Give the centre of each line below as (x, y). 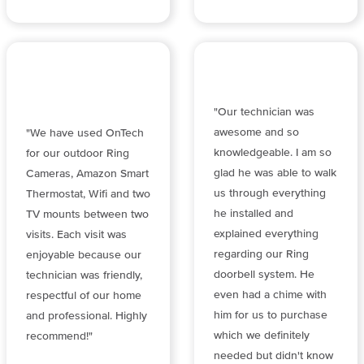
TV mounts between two (87, 214)
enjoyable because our (84, 255)
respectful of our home (84, 295)
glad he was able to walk (275, 173)
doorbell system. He (264, 275)
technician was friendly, (84, 275)
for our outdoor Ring (78, 153)
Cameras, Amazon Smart (87, 173)
